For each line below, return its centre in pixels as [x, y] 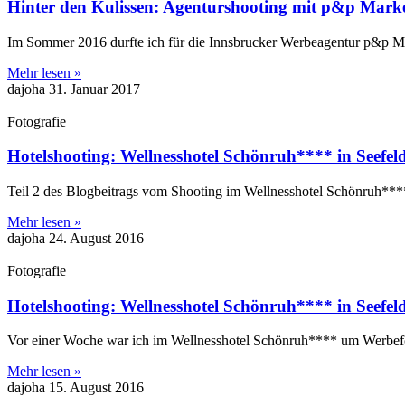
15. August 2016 [96, 388]
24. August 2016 [96, 238]
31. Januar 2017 [94, 89]
